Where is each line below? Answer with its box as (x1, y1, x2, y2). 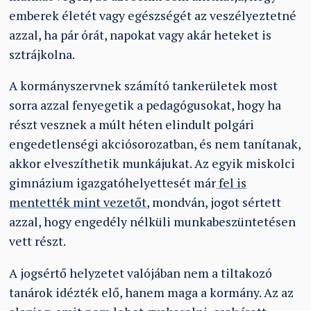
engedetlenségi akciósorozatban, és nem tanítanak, (9, 136, 301, 153)
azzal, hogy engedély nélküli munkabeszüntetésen (9, 214, 296, 230)
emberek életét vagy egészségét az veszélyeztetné (9, 7, 297, 24)
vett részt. (9, 233, 67, 250)
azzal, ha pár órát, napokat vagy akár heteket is (9, 26, 272, 43)
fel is (219, 175, 247, 192)
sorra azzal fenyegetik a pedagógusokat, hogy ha (9, 97, 282, 114)
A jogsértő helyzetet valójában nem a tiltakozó (9, 264, 273, 281)
